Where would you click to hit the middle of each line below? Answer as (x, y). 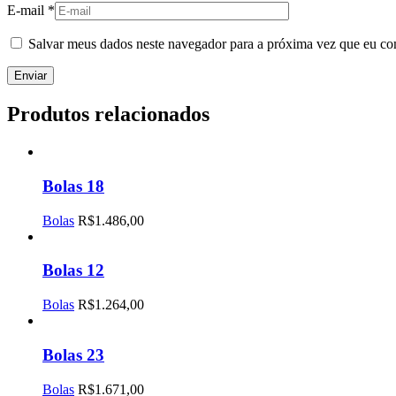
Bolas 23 (73, 354)
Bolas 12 (73, 270)
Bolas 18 (73, 186)
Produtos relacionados (108, 114)
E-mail (27, 11)
